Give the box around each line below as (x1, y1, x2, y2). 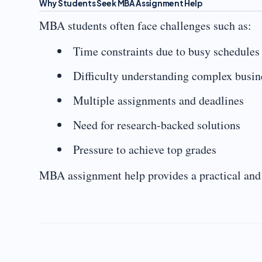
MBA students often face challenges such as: (39, 18, 251, 33)
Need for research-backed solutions (73, 117, 240, 133)
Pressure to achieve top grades (73, 142, 216, 157)
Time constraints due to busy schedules (73, 43, 260, 59)
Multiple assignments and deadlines (73, 92, 244, 108)
